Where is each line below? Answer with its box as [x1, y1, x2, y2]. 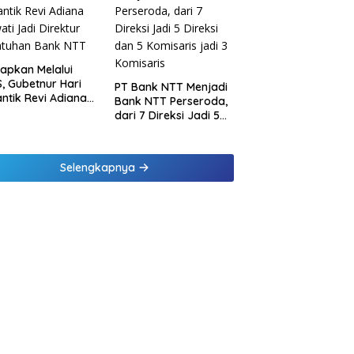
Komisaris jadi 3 [114, 137, 199, 152]
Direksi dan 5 [114, 122, 183, 137]
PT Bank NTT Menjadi [114, 80, 228, 95]
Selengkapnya [60, 160, 139, 175]
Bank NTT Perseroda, [114, 94, 228, 109]
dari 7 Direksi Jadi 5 [114, 108, 220, 123]
